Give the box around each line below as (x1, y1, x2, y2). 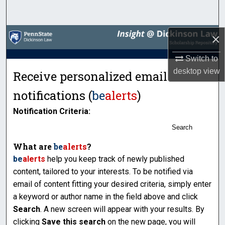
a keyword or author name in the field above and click (13, 191, 198, 201)
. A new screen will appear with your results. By (40, 204, 205, 214)
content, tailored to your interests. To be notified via (13, 166, 193, 176)
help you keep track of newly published (45, 154, 185, 164)
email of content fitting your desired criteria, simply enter (13, 179, 212, 189)
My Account (87, 56, 138, 68)
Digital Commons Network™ (57, 106, 176, 118)
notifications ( (13, 87, 92, 103)
